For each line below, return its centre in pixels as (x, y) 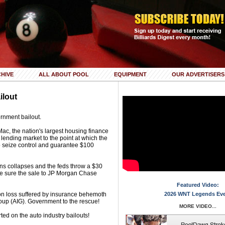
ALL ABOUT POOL (64, 74)
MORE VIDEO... (198, 206)
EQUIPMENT (130, 74)
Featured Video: (198, 185)
